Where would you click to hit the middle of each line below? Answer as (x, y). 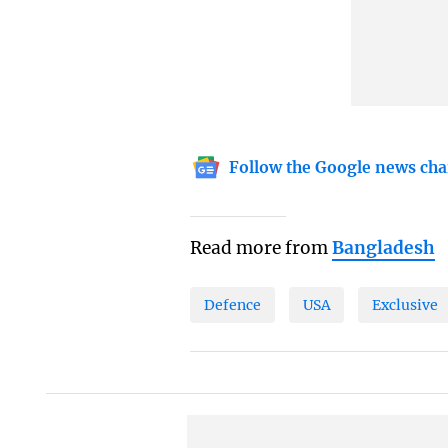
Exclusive (405, 304)
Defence (233, 304)
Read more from (261, 248)
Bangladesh (384, 248)
